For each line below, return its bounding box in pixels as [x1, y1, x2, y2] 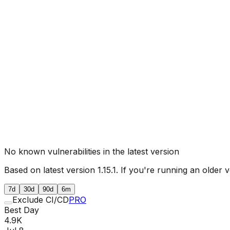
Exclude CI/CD [12, 194, 69, 205]
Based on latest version [4, 164, 98, 175]
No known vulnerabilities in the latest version [4, 146, 179, 157]
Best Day [4, 204, 39, 215]
